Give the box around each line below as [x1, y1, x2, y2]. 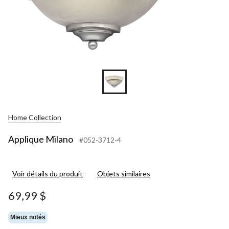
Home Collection [8, 113, 61, 122]
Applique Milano [8, 133, 73, 145]
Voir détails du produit [12, 169, 83, 178]
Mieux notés [10, 214, 45, 221]
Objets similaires [97, 169, 150, 178]
